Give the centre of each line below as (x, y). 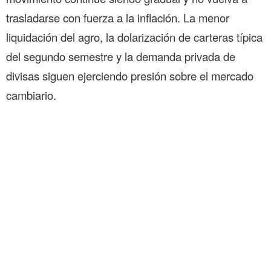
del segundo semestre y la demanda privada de (121, 57)
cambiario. (31, 95)
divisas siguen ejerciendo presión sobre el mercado (130, 76)
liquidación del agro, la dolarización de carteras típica (134, 37)
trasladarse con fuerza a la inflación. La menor (118, 18)
